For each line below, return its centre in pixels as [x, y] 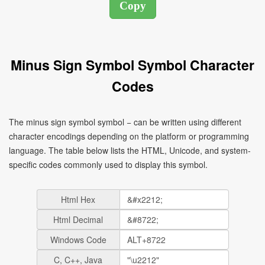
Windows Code [78, 240]
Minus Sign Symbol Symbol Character [132, 65]
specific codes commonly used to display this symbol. [108, 164]
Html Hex [78, 199]
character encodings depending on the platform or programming [129, 136]
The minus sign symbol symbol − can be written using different [125, 122]
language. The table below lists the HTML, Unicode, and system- [130, 150]
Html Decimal [78, 219]
